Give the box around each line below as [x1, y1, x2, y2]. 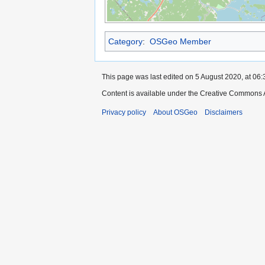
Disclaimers [205, 108, 243, 117]
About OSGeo [153, 108, 198, 117]
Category [108, 36, 143, 46]
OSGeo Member [149, 36, 211, 46]
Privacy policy [102, 108, 146, 117]
